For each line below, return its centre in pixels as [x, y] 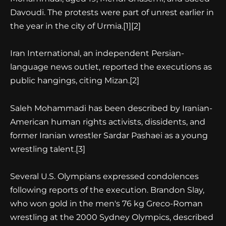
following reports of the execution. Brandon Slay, [107, 190]
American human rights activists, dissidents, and [108, 122]
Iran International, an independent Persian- [97, 53]
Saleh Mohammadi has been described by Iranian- [111, 108]
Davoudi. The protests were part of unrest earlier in [112, 13]
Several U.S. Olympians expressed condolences [104, 176]
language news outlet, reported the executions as [111, 67]
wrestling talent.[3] [48, 149]
